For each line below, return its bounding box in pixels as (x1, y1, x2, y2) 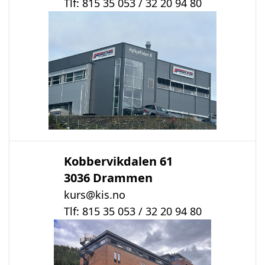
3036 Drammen (63, 170, 153, 186)
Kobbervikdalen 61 (63, 153, 173, 169)
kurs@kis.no (63, 188, 125, 202)
